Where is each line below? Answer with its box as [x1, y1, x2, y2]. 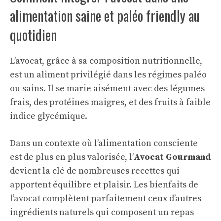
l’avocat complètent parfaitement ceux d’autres [10, 193, 201, 204]
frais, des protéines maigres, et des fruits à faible [10, 97, 211, 108]
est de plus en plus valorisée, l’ [10, 151, 134, 163]
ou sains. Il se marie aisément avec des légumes [10, 83, 205, 94]
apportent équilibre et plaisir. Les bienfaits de [10, 179, 198, 190]
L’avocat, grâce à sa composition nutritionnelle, [10, 55, 202, 67]
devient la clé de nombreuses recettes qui [10, 165, 180, 177]
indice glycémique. [10, 110, 87, 122]
